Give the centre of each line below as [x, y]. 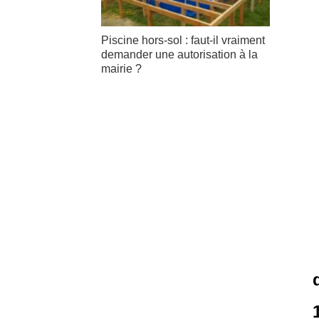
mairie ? [121, 68]
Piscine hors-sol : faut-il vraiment [183, 40]
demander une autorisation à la [179, 54]
